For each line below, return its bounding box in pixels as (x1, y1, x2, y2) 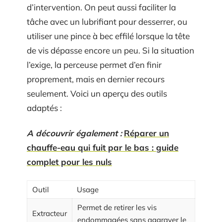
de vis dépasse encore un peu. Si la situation (27, 45, 194, 55)
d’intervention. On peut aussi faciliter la (27, 1, 176, 12)
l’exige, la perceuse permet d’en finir (27, 59, 162, 70)
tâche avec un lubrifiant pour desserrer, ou (27, 16, 187, 27)
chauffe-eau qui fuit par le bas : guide (27, 142, 178, 153)
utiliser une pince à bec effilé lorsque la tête (27, 30, 190, 41)
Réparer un (124, 128, 169, 138)
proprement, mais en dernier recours (27, 73, 165, 84)
